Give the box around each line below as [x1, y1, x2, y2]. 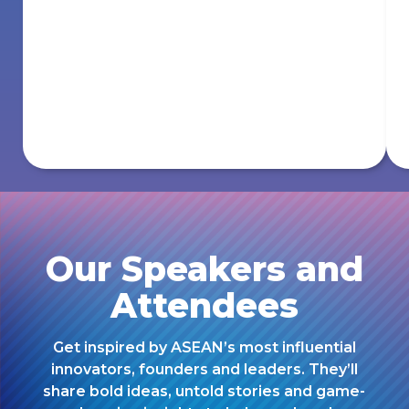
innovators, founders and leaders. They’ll [50, 361, 358, 379]
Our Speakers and [46, 247, 363, 289]
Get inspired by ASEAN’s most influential [52, 339, 356, 357]
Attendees [110, 284, 299, 326]
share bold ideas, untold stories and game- [43, 383, 366, 401]
